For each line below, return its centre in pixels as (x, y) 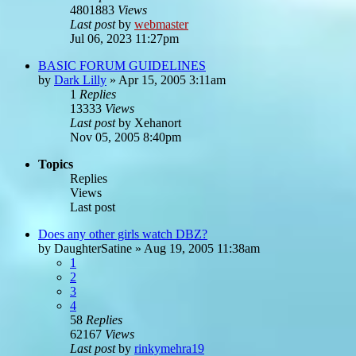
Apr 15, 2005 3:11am (172, 79)
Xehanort (158, 122)
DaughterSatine (93, 248)
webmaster (161, 24)
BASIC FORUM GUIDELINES (122, 65)
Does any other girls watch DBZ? (123, 234)
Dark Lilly (80, 79)
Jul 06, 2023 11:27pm (124, 38)
